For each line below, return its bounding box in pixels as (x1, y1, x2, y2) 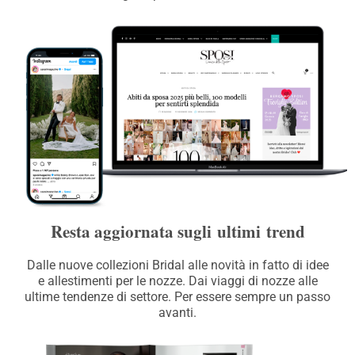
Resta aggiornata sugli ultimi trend (50, 219, 305, 243)
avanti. (158, 304, 197, 320)
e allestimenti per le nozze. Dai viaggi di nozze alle (37, 273, 318, 288)
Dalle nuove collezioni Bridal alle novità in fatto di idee (26, 257, 329, 273)
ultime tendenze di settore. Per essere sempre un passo (25, 288, 330, 304)
